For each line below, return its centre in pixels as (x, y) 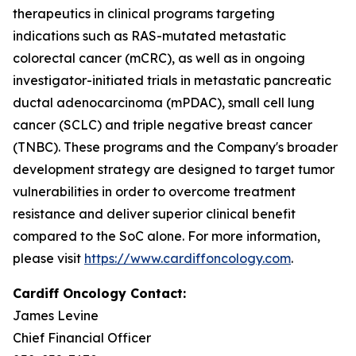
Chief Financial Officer (82, 338)
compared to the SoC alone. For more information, (166, 236)
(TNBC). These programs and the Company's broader (175, 147)
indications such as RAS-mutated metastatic (149, 36)
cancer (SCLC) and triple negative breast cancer (163, 125)
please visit (48, 258)
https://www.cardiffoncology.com (188, 258)
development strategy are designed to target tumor (174, 169)
